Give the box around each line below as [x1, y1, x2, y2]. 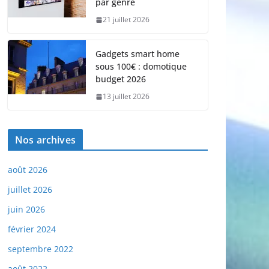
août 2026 [8, 164, 47, 176]
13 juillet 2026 [103, 91, 150, 102]
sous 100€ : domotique [95, 61, 187, 73]
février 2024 [8, 223, 56, 235]
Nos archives [15, 133, 76, 147]
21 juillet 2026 [103, 14, 150, 25]
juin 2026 [8, 204, 45, 216]
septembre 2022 [8, 243, 73, 255]
